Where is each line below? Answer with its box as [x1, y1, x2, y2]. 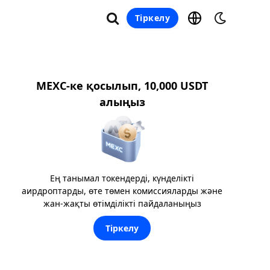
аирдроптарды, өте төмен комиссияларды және [22, 184, 222, 196]
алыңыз [99, 95, 145, 109]
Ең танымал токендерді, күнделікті [50, 172, 194, 184]
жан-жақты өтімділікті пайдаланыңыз [43, 197, 201, 209]
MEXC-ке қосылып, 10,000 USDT [36, 78, 208, 93]
